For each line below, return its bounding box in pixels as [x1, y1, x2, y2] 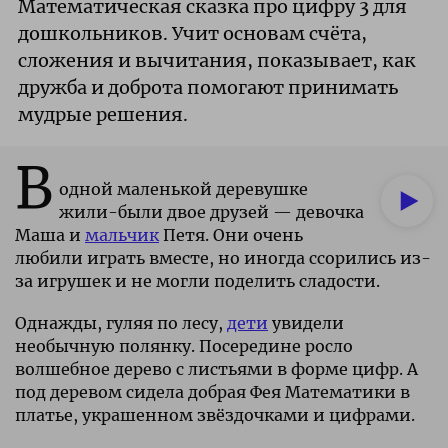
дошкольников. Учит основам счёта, [18, 21, 367, 45]
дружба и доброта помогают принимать [18, 75, 398, 99]
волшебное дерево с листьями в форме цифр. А [15, 358, 418, 379]
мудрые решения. [18, 102, 188, 126]
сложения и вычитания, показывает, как [18, 48, 416, 72]
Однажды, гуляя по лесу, [15, 312, 227, 333]
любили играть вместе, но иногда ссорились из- [15, 247, 431, 268]
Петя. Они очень [159, 224, 303, 245]
